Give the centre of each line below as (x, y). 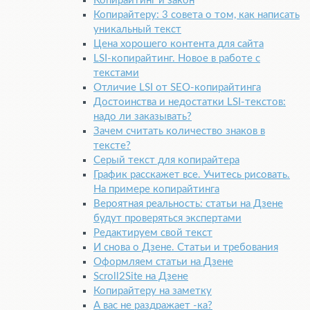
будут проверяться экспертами (167, 219)
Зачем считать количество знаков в (179, 131)
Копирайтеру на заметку (153, 291)
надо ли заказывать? (143, 117)
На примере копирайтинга (156, 190)
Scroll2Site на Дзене (141, 277)
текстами (116, 73)
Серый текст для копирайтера (166, 161)
